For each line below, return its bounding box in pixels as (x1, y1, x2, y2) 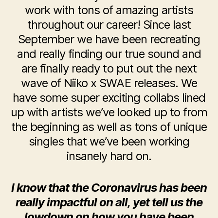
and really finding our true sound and (17, 47, 201, 61)
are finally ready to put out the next (21, 61, 197, 76)
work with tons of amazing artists (24, 3, 194, 18)
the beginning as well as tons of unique (11, 120, 207, 134)
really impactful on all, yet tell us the (16, 195, 202, 210)
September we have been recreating (18, 32, 200, 47)
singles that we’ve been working (28, 134, 190, 149)
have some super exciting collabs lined (13, 91, 205, 105)
